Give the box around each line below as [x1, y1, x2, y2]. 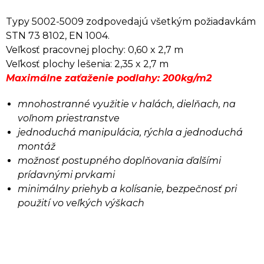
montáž [18, 141, 55, 152]
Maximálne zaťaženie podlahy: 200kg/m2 [6, 72, 212, 84]
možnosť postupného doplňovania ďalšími [18, 155, 221, 166]
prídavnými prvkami [18, 169, 115, 180]
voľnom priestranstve [18, 113, 120, 124]
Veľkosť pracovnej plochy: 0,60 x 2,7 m [6, 44, 183, 55]
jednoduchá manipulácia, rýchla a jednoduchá [18, 127, 243, 138]
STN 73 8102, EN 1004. [6, 30, 110, 41]
